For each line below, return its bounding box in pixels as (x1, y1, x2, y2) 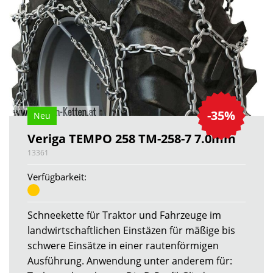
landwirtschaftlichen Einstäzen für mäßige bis (27, 224, 235, 238)
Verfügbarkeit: (27, 170, 87, 183)
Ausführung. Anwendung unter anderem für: (27, 254, 232, 268)
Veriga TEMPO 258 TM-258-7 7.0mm (27, 130, 236, 147)
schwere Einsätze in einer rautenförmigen (27, 239, 219, 253)
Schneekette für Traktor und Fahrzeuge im (27, 208, 221, 222)
